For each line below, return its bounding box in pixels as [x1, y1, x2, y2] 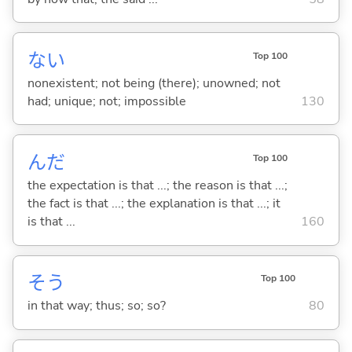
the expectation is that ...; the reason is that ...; [27, 176, 288, 194]
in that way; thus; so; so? [27, 297, 166, 315]
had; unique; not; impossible [27, 92, 186, 110]
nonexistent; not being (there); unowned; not [27, 74, 280, 92]
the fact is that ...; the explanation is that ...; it [27, 194, 280, 212]
